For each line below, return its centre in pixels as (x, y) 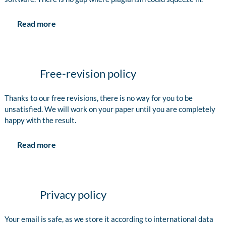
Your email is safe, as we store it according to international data (109, 219)
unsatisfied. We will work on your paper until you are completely (110, 109)
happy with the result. (40, 120)
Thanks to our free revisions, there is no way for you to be (99, 98)
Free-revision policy (88, 74)
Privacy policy (73, 195)
